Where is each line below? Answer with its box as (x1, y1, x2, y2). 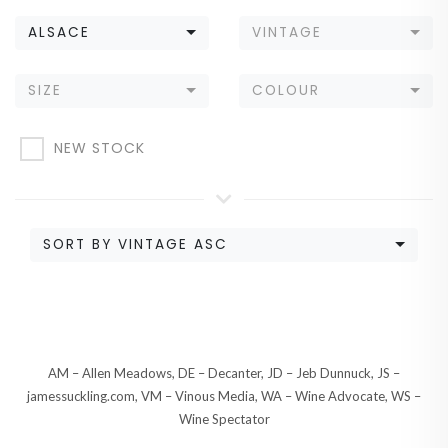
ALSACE (28, 23, 90, 43)
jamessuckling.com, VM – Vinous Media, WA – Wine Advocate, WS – (27, 388, 421, 405)
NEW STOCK (54, 138, 145, 159)
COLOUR (252, 81, 320, 101)
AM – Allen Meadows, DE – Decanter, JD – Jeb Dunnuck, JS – (48, 365, 400, 382)
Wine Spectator (178, 411, 270, 428)
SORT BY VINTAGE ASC (43, 235, 228, 255)
